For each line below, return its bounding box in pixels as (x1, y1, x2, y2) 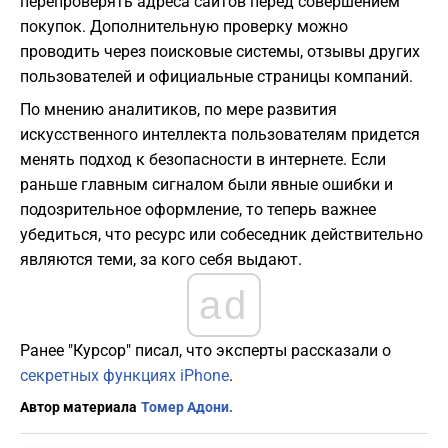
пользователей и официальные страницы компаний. (20, 67, 413, 87)
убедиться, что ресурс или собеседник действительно (20, 225, 423, 245)
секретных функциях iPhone (20, 366, 229, 386)
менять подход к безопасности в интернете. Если (20, 150, 386, 170)
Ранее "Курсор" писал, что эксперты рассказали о (20, 341, 391, 361)
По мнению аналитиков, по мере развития (20, 100, 337, 120)
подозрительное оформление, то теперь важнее (20, 200, 376, 220)
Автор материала (20, 399, 137, 416)
